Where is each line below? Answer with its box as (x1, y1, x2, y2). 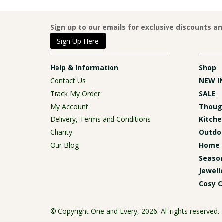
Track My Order (50, 88, 100, 98)
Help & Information (50, 62, 118, 72)
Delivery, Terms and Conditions (50, 114, 151, 124)
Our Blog (50, 140, 79, 150)
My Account (50, 101, 88, 111)
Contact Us (50, 75, 86, 85)
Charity (50, 127, 72, 137)
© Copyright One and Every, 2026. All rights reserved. (50, 206, 219, 216)
